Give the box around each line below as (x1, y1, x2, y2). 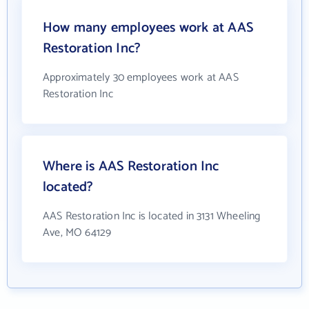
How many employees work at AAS (43, 17, 253, 39)
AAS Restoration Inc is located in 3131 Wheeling (43, 207, 261, 226)
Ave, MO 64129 (43, 223, 112, 242)
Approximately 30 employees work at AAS (43, 68, 239, 87)
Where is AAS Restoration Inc (43, 155, 219, 178)
